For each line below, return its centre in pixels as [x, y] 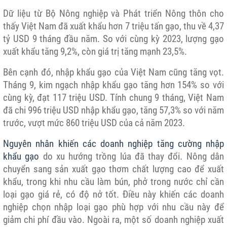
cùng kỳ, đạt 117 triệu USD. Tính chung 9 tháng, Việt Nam [113, 98]
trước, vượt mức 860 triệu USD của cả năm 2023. [94, 123]
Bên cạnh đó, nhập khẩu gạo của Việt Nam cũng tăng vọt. [113, 72]
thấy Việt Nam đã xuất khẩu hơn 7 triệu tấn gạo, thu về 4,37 [113, 26]
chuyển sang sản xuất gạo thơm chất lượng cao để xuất [113, 169]
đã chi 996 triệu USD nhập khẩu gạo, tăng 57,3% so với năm [113, 110]
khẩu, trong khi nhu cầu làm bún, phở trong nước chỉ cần [113, 182]
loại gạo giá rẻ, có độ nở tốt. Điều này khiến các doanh [113, 194]
